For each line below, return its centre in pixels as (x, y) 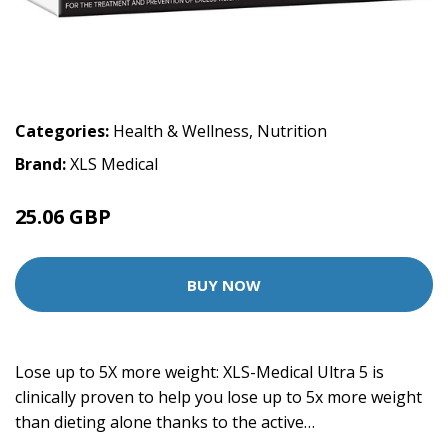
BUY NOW (224, 284)
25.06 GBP (63, 216)
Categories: (62, 131)
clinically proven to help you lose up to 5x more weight (218, 397)
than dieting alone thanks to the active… (165, 422)
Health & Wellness (181, 131)
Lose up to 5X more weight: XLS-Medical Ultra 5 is (199, 372)
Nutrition (292, 131)
